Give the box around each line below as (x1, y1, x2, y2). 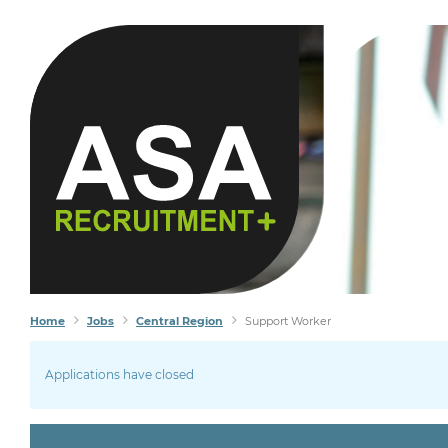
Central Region (136, 314, 223, 328)
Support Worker (245, 314, 331, 328)
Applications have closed (45, 367, 194, 382)
